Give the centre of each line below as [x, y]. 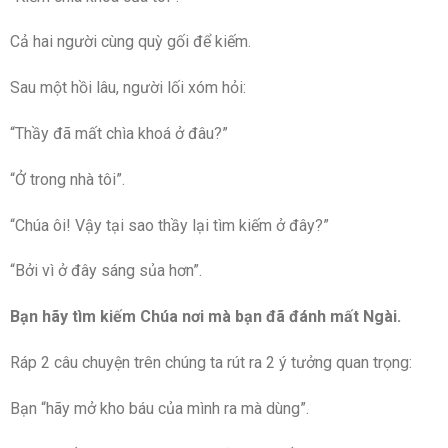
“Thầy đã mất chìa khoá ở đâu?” [119, 133]
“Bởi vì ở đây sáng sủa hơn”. [106, 271]
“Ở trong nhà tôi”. [67, 179]
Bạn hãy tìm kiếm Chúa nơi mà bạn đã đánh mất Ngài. [205, 317]
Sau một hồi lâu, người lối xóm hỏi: [128, 88]
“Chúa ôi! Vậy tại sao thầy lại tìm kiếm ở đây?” [169, 225]
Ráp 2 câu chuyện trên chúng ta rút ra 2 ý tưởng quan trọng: [211, 362]
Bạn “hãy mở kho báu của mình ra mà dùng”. [159, 408]
